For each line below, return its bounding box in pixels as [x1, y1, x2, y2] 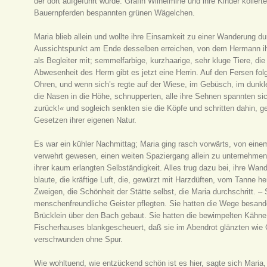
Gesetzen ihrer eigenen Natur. [34, 116, 137, 125]
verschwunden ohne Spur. [34, 235, 123, 244]
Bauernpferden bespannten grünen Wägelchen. [34, 8, 195, 17]
